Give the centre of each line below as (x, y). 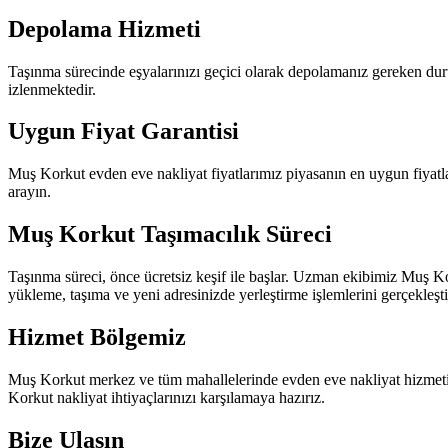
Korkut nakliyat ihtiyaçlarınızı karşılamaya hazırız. (166, 397)
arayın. (29, 192)
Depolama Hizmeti (104, 28)
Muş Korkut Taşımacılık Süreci (170, 234)
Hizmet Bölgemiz (97, 337)
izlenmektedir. (52, 89)
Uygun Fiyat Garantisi (123, 131)
